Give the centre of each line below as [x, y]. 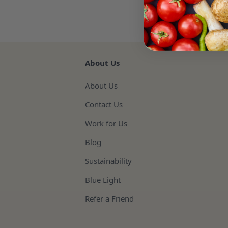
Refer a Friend [109, 198]
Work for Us [106, 123]
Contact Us [104, 104]
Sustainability [108, 161]
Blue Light [103, 179]
